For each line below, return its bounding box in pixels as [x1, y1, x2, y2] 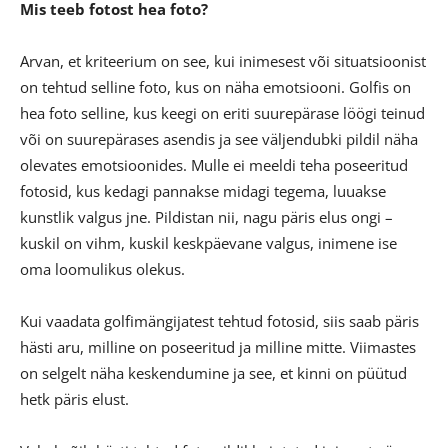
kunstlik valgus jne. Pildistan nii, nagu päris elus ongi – [20, 206, 393, 227]
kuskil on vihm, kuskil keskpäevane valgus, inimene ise [20, 232, 397, 253]
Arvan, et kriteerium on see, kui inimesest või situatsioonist [20, 50, 426, 71]
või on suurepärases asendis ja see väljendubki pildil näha [20, 128, 418, 149]
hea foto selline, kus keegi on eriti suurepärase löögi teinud [20, 102, 425, 123]
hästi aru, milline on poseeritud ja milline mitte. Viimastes [20, 336, 416, 357]
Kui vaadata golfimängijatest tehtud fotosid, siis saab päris [20, 310, 419, 331]
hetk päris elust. [20, 388, 129, 409]
